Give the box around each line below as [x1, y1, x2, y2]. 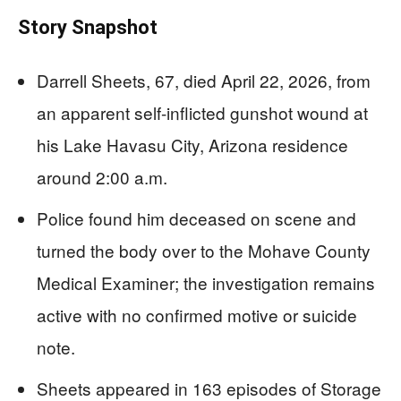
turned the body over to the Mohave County [37, 238, 371, 263]
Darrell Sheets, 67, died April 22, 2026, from [37, 68, 371, 93]
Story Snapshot [18, 16, 158, 39]
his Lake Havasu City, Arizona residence [37, 132, 348, 158]
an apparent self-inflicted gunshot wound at [37, 100, 368, 125]
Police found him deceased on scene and [37, 206, 356, 231]
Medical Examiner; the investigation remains [37, 270, 375, 295]
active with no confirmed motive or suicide [37, 303, 357, 328]
